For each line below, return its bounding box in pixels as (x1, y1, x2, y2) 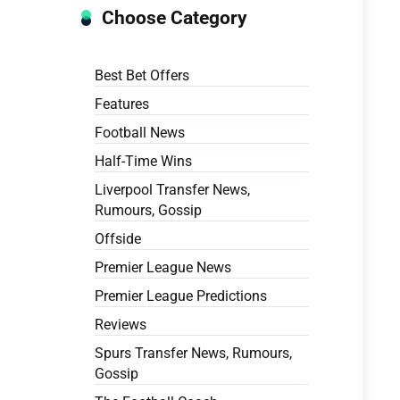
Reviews (95, 316, 146, 334)
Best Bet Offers (95, 67, 189, 85)
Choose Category (102, 6, 247, 29)
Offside (95, 230, 141, 248)
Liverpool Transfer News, (95, 181, 250, 199)
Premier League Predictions (95, 287, 267, 305)
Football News (95, 124, 185, 142)
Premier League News (95, 259, 231, 277)
